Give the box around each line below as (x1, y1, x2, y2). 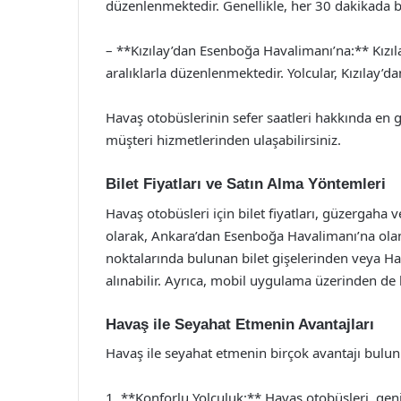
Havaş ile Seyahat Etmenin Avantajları (106, 315, 374, 333)
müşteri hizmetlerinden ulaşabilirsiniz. (106, 131, 341, 149)
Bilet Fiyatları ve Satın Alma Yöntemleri (106, 175, 386, 192)
